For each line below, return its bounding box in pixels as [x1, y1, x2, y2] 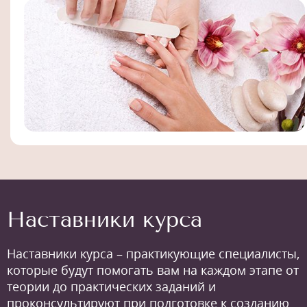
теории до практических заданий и [7, 278, 216, 295]
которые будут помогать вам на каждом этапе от [7, 262, 299, 279]
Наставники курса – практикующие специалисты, [7, 245, 299, 262]
